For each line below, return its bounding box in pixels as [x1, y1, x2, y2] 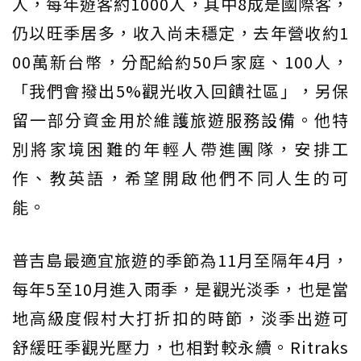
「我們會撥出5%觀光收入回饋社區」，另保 [12, 78, 349, 102]
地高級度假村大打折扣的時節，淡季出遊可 [12, 305, 349, 330]
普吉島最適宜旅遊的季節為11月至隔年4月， [12, 247, 349, 272]
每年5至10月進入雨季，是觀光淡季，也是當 [12, 276, 349, 301]
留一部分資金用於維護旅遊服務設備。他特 [12, 107, 349, 131]
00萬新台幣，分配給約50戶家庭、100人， [12, 49, 349, 73]
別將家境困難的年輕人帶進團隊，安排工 [12, 136, 349, 160]
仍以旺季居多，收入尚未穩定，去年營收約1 [12, 20, 349, 44]
